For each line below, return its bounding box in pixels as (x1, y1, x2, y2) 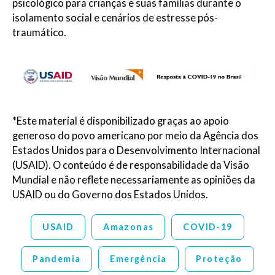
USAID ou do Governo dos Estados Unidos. (12, 188, 208, 201)
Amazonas (103, 222, 154, 233)
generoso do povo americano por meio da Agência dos (12, 129, 258, 142)
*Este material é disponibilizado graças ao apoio (12, 114, 229, 127)
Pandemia (33, 254, 81, 265)
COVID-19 (183, 222, 233, 233)
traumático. (12, 26, 66, 39)
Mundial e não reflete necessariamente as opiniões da (12, 173, 255, 186)
